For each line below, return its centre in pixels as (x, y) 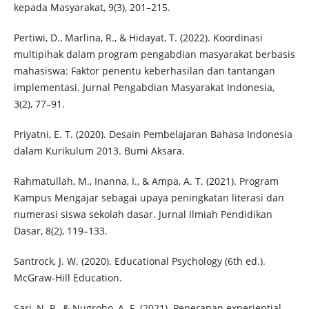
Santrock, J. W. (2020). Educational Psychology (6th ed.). (139, 261)
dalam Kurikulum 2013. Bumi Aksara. (99, 151)
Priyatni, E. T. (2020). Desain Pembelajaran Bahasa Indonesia (153, 134)
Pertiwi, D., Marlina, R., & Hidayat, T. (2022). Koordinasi (138, 38)
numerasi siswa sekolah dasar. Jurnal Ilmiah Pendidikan (143, 215)
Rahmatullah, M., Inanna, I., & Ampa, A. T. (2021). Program (146, 181)
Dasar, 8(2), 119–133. (60, 231)
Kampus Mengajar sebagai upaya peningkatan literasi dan (149, 198)
